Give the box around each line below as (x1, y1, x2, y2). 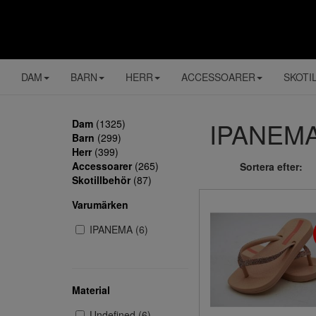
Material (72, 283, 110, 297)
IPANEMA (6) (90, 222, 148, 236)
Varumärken (72, 197, 128, 212)
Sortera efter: (240, 159, 303, 174)
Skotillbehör (72, 173, 130, 187)
